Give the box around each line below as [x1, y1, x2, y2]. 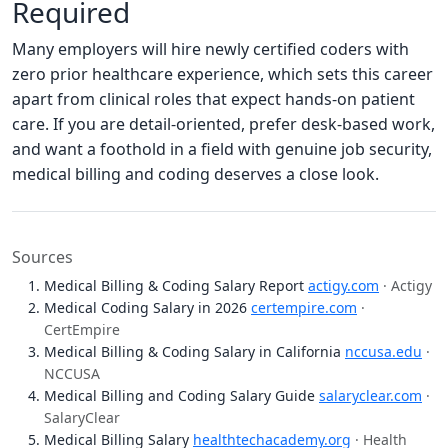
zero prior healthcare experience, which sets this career [12, 63, 433, 86]
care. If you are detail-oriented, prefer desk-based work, [12, 113, 435, 136]
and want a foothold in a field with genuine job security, [12, 138, 432, 161]
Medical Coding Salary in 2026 [44, 298, 251, 318]
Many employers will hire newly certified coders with [12, 38, 409, 61]
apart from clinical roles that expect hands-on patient [12, 88, 415, 111]
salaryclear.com [319, 386, 422, 406]
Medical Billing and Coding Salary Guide [44, 386, 319, 406]
